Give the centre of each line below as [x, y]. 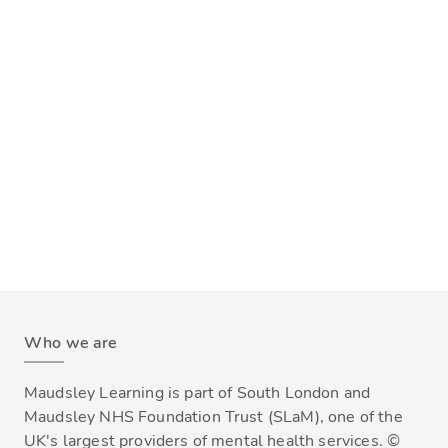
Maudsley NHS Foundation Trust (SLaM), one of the [213, 417]
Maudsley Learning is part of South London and [197, 393]
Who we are [71, 343]
